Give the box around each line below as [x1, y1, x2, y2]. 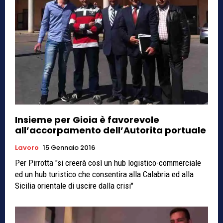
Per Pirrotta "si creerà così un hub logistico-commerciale [15, 158, 201, 168]
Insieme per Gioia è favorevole [15, 113, 159, 126]
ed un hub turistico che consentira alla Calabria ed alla [15, 169, 194, 179]
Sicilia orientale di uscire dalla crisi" [15, 181, 133, 191]
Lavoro [15, 143, 39, 152]
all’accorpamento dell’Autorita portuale [15, 124, 206, 136]
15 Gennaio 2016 [43, 143, 95, 152]
